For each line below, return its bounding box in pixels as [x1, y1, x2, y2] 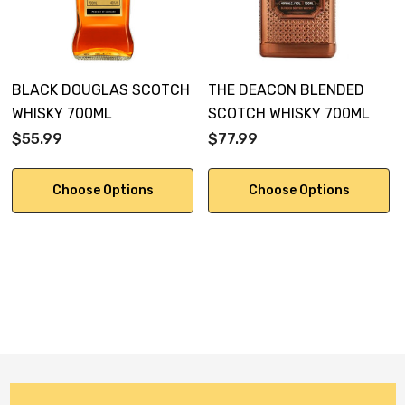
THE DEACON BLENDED [208, 80, 364, 99]
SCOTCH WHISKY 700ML [208, 104, 370, 122]
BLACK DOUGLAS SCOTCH [12, 80, 190, 99]
